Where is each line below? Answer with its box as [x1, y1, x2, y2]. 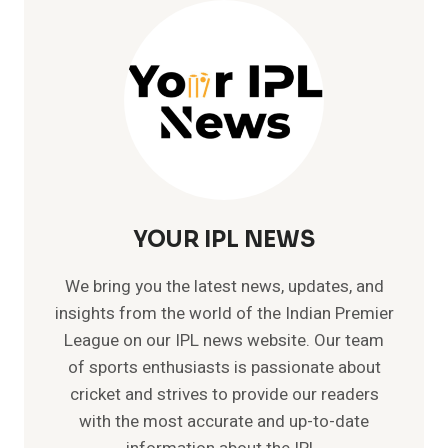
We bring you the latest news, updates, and [64, 273, 384, 299]
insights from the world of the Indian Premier [54, 300, 394, 326]
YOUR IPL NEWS [133, 225, 315, 253]
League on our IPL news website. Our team [64, 327, 384, 353]
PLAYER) [106, 96, 166, 117]
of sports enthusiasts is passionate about [67, 354, 381, 380]
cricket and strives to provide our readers [69, 381, 379, 407]
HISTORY [106, 12, 170, 33]
